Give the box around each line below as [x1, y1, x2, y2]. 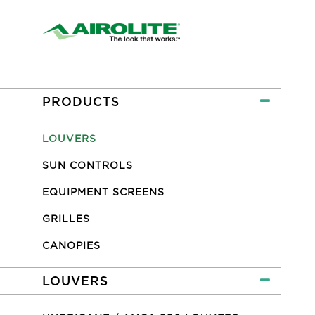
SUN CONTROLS [42, 160, 133, 171]
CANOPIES [42, 240, 101, 251]
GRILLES [42, 213, 90, 224]
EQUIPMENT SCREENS [42, 186, 165, 198]
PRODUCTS [42, 94, 120, 109]
